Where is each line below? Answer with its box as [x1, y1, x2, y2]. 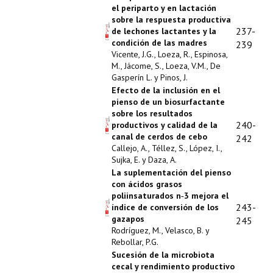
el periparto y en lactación [112, 2, 216, 13]
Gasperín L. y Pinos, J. [112, 72, 188, 83]
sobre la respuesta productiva [112, 14, 231, 25]
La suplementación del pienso [112, 167, 231, 178]
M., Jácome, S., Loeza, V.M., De [112, 60, 221, 71]
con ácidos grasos [112, 179, 182, 190]
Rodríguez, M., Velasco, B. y [112, 225, 209, 236]
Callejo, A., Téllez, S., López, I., [112, 143, 222, 154]
